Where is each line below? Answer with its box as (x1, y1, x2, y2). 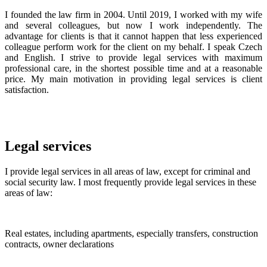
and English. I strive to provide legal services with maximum (5, 52, 262, 63)
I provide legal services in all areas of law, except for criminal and (5, 166, 250, 177)
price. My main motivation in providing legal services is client (5, 74, 262, 85)
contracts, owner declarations (5, 239, 114, 250)
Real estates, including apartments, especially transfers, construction (5, 228, 258, 239)
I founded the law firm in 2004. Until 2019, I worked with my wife (5, 10, 262, 20)
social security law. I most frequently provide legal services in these (5, 177, 256, 188)
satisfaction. (5, 85, 49, 95)
